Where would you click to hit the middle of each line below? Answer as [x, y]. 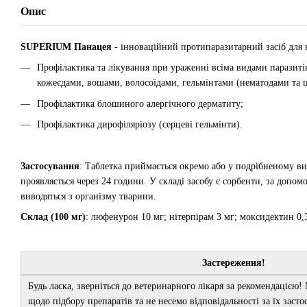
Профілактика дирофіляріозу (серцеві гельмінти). [140, 125]
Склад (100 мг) [53, 217]
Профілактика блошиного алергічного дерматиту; [140, 103]
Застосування [50, 166]
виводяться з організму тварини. [88, 196]
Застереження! [234, 263]
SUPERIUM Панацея [66, 47]
